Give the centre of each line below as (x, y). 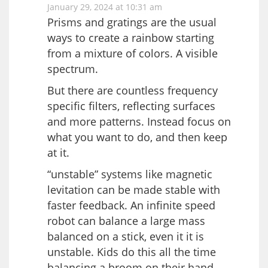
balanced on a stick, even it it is (126, 236)
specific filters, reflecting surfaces (131, 106)
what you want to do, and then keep (137, 137)
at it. (58, 152)
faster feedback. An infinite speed (131, 205)
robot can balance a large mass (126, 220)
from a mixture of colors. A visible (133, 53)
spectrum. (73, 68)
